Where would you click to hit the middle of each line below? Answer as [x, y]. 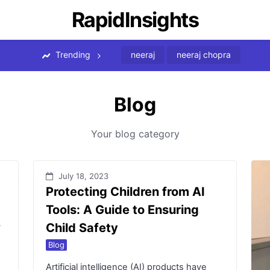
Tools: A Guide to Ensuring [122, 210]
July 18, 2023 [83, 176]
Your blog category [135, 134]
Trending [73, 55]
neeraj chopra [203, 55]
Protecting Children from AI [125, 192]
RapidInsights [135, 20]
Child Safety [82, 228]
